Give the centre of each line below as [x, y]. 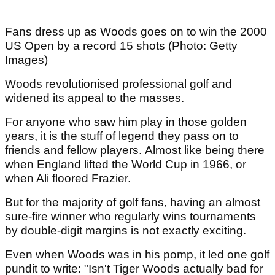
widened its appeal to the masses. [95, 98]
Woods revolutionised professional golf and [118, 84]
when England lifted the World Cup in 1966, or [126, 165]
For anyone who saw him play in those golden [126, 122]
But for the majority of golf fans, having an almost [133, 203]
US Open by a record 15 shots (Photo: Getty [121, 46]
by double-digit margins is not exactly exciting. [126, 231]
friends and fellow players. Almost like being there [135, 150]
